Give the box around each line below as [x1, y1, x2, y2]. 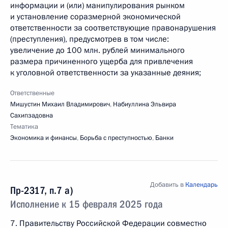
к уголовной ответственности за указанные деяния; [10, 67, 201, 78]
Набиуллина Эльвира [113, 100, 176, 109]
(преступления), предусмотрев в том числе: [10, 34, 169, 45]
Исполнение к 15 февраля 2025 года [10, 198, 163, 210]
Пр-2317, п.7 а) [10, 184, 73, 196]
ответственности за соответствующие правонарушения [10, 22, 216, 34]
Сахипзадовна [10, 111, 53, 120]
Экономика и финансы [10, 133, 77, 142]
